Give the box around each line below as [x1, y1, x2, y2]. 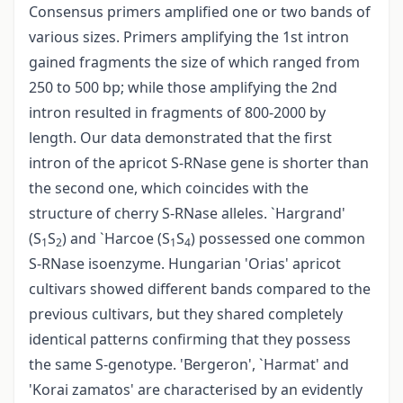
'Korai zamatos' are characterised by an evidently [29, 380, 363, 400]
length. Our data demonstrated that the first [29, 128, 332, 148]
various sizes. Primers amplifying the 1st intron [29, 27, 349, 48]
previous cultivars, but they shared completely [29, 304, 343, 325]
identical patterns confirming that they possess [29, 329, 351, 350]
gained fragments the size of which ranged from [29, 52, 360, 73]
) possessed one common [191, 228, 365, 249]
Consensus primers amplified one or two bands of [29, 2, 371, 22]
